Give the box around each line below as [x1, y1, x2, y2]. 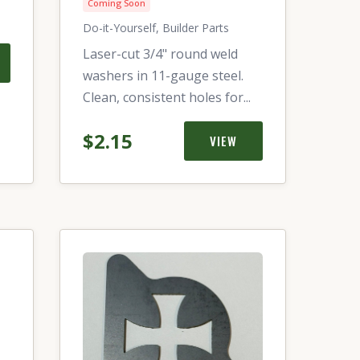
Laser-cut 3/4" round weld [83, 45, 238, 63]
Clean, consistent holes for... [83, 88, 251, 106]
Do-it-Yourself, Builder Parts [83, 20, 229, 35]
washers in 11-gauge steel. [83, 67, 243, 84]
